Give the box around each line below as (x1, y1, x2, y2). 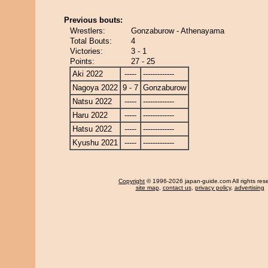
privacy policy (194, 184, 231, 191)
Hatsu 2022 (72, 124, 112, 133)
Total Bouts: (70, 36, 112, 45)
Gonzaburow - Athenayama (131, 26, 224, 35)
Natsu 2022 (72, 97, 112, 106)
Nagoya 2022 (72, 83, 118, 92)
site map (135, 184, 159, 191)
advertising (234, 184, 264, 191)
